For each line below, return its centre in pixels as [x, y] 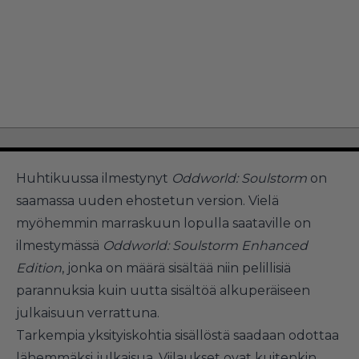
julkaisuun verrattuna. [88, 313]
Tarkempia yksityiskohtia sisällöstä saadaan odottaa [177, 335]
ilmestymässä [59, 245]
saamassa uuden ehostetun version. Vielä [147, 200]
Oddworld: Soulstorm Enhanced [205, 245]
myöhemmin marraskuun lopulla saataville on [163, 223]
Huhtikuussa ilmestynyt [94, 178]
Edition [39, 268]
